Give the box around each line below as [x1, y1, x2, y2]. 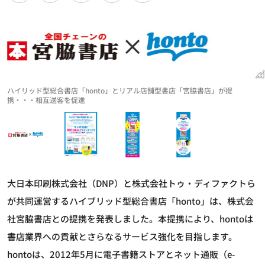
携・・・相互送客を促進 [7, 94, 85, 105]
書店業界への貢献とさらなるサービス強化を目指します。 [7, 230, 237, 243]
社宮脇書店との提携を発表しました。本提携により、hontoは [7, 212, 253, 225]
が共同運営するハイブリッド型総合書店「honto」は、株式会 [7, 195, 254, 208]
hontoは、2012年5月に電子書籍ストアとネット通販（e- [7, 248, 235, 261]
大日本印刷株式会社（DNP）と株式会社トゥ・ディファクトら [7, 177, 256, 190]
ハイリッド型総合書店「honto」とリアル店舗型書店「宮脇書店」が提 [7, 85, 232, 95]
